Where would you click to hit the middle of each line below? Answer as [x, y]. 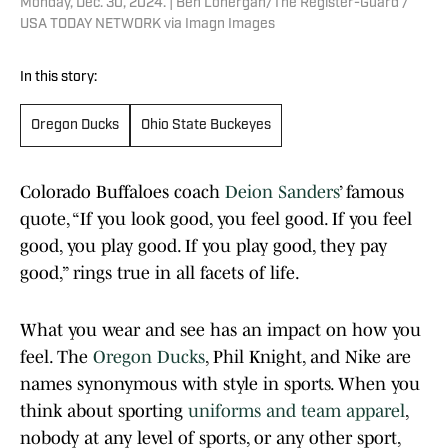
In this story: [58, 78]
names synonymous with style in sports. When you [220, 384]
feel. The [56, 357]
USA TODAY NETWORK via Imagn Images [147, 25]
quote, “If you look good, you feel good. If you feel [216, 219]
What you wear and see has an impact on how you [220, 330]
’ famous [371, 192]
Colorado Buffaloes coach [122, 192]
